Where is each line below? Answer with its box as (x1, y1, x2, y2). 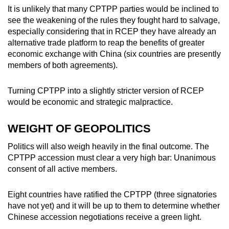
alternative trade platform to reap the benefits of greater (8, 38, 204, 48)
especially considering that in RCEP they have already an (8, 27, 216, 36)
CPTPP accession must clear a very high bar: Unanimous (8, 153, 216, 163)
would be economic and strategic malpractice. (8, 98, 173, 107)
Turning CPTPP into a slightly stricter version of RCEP (8, 86, 204, 96)
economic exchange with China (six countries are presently (8, 50, 221, 59)
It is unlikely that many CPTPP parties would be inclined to (8, 5, 219, 14)
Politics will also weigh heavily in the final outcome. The (8, 142, 209, 151)
